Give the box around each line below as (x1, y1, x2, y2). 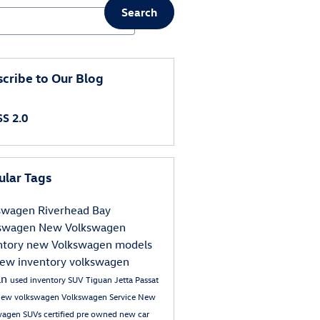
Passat (134, 274, 159, 286)
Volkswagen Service (61, 291, 138, 303)
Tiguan (85, 274, 114, 286)
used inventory (9, 274, 68, 286)
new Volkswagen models (26, 237, 152, 252)
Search (121, 4, 157, 19)
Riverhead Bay (37, 203, 111, 218)
